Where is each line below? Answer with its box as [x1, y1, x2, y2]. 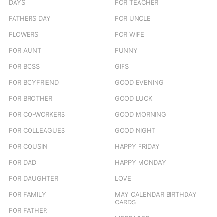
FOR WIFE [115, 31, 144, 39]
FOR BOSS [9, 62, 40, 71]
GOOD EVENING [115, 78, 164, 87]
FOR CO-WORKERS [9, 110, 65, 119]
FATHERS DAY [9, 15, 51, 23]
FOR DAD [9, 158, 36, 167]
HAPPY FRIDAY [115, 142, 160, 151]
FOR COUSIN [9, 142, 47, 151]
